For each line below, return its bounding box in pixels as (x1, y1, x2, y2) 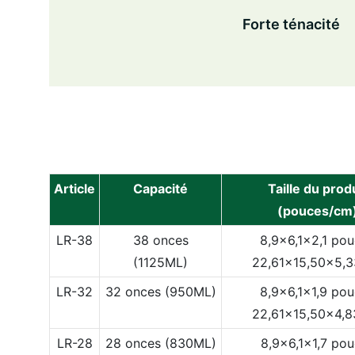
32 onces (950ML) (105, 283, 216, 300)
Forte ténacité (242, 16, 340, 33)
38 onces (132, 231, 189, 248)
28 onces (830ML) (105, 334, 216, 351)
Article (54, 180, 95, 197)
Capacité (133, 180, 188, 197)
